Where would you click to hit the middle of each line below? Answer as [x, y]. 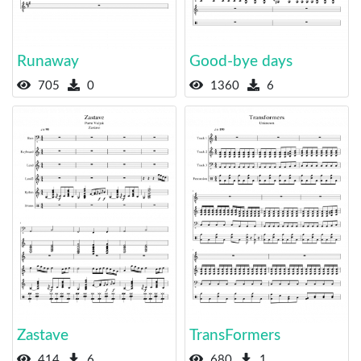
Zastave [43, 335]
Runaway [48, 61]
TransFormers [235, 335]
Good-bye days [241, 61]
